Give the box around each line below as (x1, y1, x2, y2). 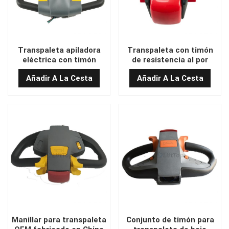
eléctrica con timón (22, 55, 96, 64)
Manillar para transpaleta (12, 215, 106, 224)
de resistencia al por (132, 55, 208, 64)
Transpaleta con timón (127, 45, 213, 55)
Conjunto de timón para (126, 215, 214, 224)
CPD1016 (42, 64, 76, 74)
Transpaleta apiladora (17, 45, 101, 55)
